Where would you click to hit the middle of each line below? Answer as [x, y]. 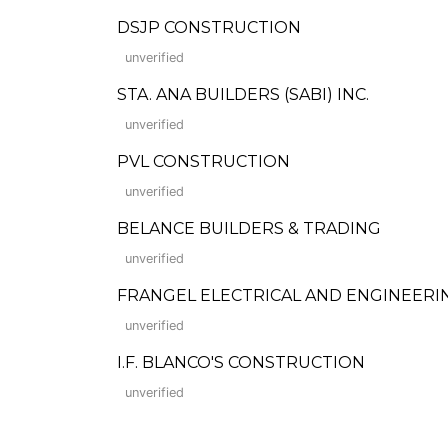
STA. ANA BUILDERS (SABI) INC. [243, 94]
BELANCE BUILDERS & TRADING [249, 228]
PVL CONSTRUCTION [203, 161]
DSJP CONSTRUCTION [209, 27]
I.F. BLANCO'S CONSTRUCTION [241, 362]
